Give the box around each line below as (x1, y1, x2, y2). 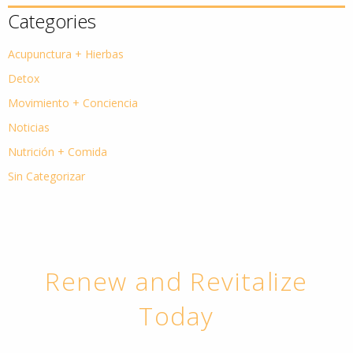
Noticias (8, 119, 50, 135)
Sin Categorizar (8, 168, 85, 184)
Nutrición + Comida (8, 143, 107, 159)
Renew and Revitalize (44, 263, 308, 298)
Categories (8, 7, 96, 34)
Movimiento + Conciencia (8, 95, 138, 110)
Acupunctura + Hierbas (8, 46, 124, 61)
